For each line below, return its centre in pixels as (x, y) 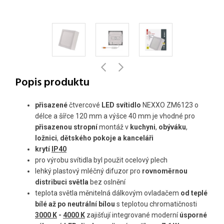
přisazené (52, 105)
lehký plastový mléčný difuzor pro (88, 171)
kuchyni (143, 127)
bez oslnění (107, 182)
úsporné (193, 215)
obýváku (172, 127)
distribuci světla (62, 182)
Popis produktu (52, 83)
